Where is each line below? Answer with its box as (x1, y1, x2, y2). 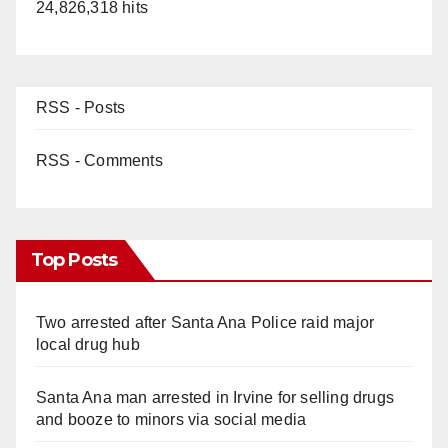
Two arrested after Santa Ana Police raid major (36, 313, 375, 331)
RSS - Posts (36, 98, 126, 116)
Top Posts (31, 248, 117, 271)
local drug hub (36, 335, 140, 353)
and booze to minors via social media (36, 410, 307, 428)
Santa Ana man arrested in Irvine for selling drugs (36, 388, 395, 406)
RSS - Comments (36, 151, 163, 169)
